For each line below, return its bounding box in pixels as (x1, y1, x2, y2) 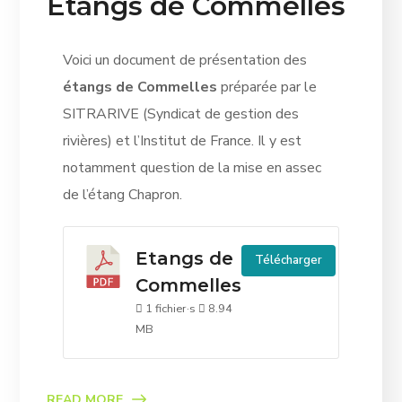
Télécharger (254, 251, 322, 268)
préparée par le (216, 76, 317, 97)
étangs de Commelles (62, 76, 217, 97)
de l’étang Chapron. (62, 184, 182, 205)
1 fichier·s (142, 300, 198, 317)
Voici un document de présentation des (62, 49, 307, 70)
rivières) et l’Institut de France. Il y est (62, 130, 301, 151)
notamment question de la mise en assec (62, 157, 321, 178)
